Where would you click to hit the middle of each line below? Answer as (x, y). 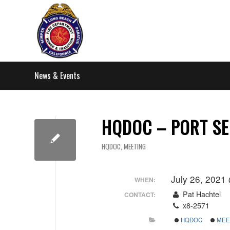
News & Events (57, 75)
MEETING (135, 146)
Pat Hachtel (200, 194)
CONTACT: (140, 195)
